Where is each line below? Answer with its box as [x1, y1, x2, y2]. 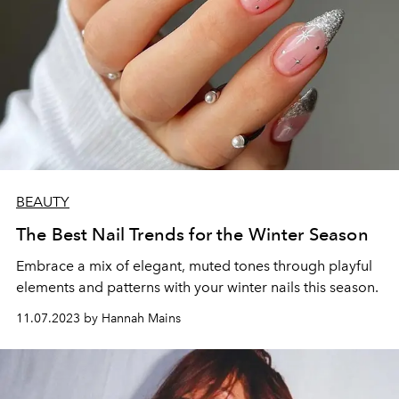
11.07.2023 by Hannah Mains [16, 310, 181, 326]
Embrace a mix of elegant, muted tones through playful [16, 256, 372, 274]
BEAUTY [16, 192, 69, 210]
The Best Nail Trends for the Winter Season [16, 223, 369, 245]
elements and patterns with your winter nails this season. [16, 278, 382, 296]
